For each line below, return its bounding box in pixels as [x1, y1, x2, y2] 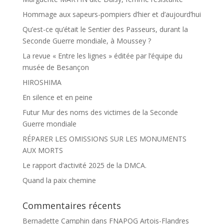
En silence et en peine [22, 92, 92, 102]
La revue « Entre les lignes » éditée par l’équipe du [22, 50, 182, 60]
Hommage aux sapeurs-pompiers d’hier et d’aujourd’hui [22, 9, 201, 19]
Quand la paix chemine [22, 175, 96, 185]
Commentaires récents [22, 199, 121, 211]
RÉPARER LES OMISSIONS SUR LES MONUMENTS [22, 133, 186, 143]
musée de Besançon [22, 62, 89, 72]
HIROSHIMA [22, 77, 61, 87]
